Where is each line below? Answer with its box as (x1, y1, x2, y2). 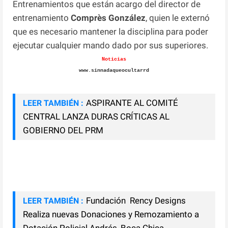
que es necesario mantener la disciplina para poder (13, 26, 209, 37)
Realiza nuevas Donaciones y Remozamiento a (23, 209, 199, 219)
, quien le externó (146, 12, 210, 23)
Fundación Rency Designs (86, 195, 186, 206)
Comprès (71, 12, 107, 23)
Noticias (102, 56, 126, 62)
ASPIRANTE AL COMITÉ (86, 97, 179, 108)
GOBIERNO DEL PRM (23, 125, 104, 135)
